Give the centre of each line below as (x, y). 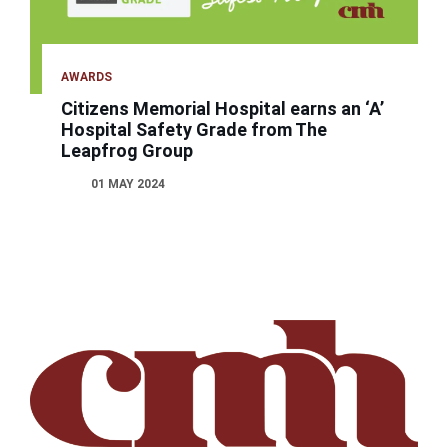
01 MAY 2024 (128, 184)
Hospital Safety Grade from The (194, 130)
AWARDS (87, 77)
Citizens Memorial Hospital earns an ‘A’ (223, 109)
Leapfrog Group (127, 151)
